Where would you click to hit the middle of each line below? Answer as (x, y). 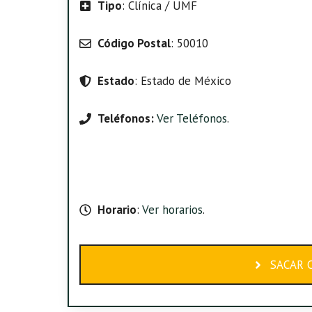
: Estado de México (182, 81)
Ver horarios (171, 210)
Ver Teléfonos (192, 118)
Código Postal (134, 43)
